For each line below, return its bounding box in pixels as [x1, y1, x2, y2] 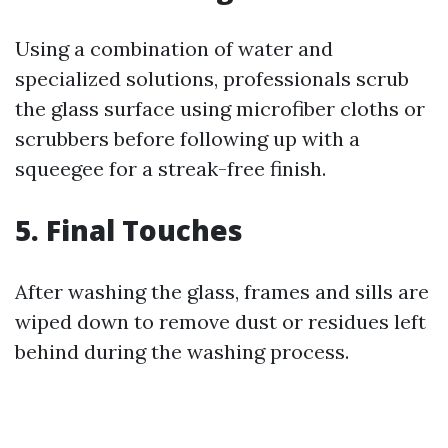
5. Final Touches [15, 211, 243, 249]
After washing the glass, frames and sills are [15, 279, 429, 304]
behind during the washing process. [15, 339, 349, 364]
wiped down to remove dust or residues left [15, 309, 426, 334]
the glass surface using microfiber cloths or [15, 96, 425, 121]
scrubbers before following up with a [15, 126, 360, 151]
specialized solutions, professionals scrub [15, 66, 409, 91]
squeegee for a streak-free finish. [15, 156, 326, 181]
